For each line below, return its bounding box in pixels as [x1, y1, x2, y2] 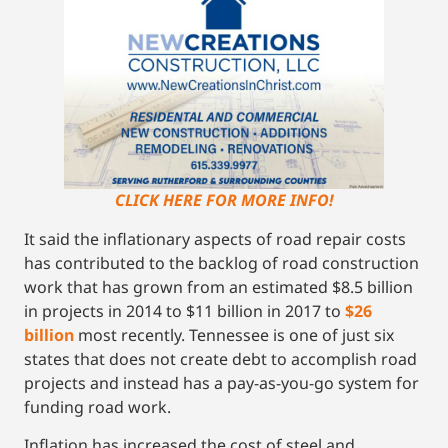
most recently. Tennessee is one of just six [74, 323, 394, 346]
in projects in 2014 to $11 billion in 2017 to [24, 299, 345, 322]
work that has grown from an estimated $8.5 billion [24, 275, 413, 298]
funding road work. [24, 395, 171, 418]
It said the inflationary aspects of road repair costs [24, 227, 406, 250]
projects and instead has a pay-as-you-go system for [24, 371, 419, 394]
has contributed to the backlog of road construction [24, 251, 419, 274]
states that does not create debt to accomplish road [24, 347, 417, 370]
